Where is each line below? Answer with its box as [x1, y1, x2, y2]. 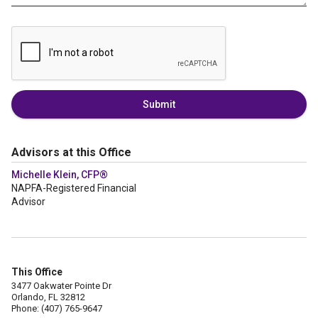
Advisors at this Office [11, 146, 131, 159]
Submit [143, 99, 175, 110]
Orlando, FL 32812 [11, 292, 85, 302]
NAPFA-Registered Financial [11, 182, 136, 194]
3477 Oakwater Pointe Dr [11, 280, 111, 291]
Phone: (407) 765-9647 [11, 303, 102, 314]
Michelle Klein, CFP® [11, 169, 108, 180]
